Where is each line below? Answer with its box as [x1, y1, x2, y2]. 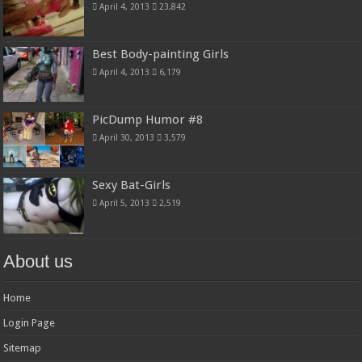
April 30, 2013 [99, 133, 155, 143]
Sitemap [3, 341, 42, 354]
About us [3, 250, 74, 271]
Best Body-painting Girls [92, 47, 229, 62]
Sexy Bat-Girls [92, 178, 171, 193]
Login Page [3, 316, 56, 329]
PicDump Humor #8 [92, 112, 204, 128]
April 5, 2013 [99, 198, 150, 208]
